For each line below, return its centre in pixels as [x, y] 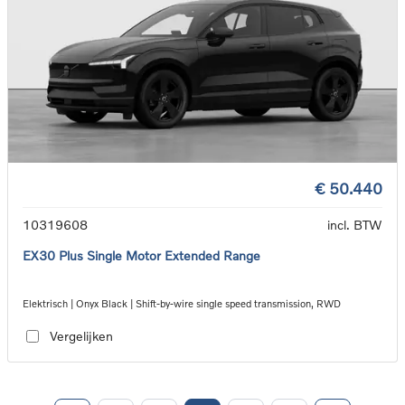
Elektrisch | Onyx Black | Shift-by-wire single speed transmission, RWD [182, 303]
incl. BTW [355, 224]
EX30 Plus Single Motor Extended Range [141, 255]
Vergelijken [81, 336]
